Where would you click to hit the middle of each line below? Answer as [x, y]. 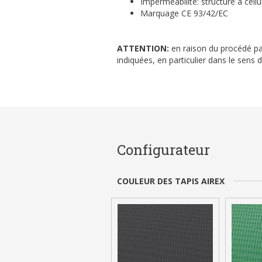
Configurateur [163, 150]
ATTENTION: [143, 49]
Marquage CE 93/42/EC [184, 13]
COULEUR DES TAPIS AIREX [170, 181]
